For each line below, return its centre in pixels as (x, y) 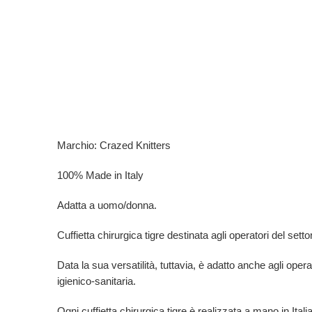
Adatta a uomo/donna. (107, 205)
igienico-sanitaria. (96, 281)
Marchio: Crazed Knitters (114, 146)
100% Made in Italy (100, 175)
